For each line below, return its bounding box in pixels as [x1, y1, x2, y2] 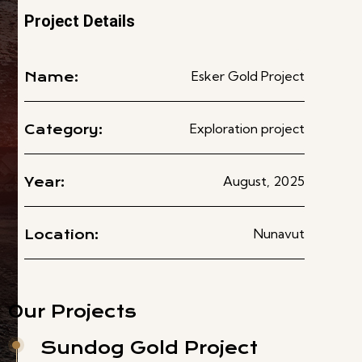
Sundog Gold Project [40, 338, 258, 358]
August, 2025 [222, 173, 305, 189]
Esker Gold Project [191, 68, 305, 84]
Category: [24, 122, 103, 137]
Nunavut [253, 225, 305, 242]
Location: [24, 227, 99, 242]
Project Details [24, 11, 135, 31]
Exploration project [189, 120, 305, 137]
